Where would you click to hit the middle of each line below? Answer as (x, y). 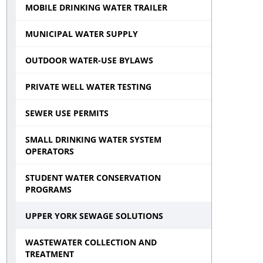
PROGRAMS (49, 189)
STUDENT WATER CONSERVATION (93, 178)
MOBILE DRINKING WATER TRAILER (97, 7)
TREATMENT (50, 254)
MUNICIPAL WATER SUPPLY (82, 34)
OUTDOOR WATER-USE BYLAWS (90, 60)
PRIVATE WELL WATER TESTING (89, 87)
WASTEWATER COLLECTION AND (91, 242)
